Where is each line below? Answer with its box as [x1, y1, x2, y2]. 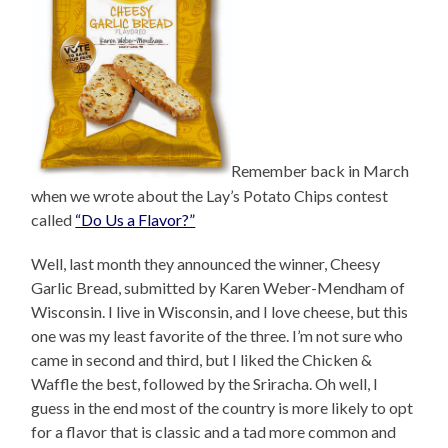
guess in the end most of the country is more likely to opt [31, 397, 414, 417]
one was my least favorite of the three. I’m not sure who [31, 325, 404, 345]
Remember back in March [231, 161, 410, 181]
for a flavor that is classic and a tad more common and [31, 421, 397, 441]
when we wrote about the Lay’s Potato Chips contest [31, 185, 389, 205]
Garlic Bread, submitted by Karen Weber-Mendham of [31, 277, 406, 297]
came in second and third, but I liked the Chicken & [31, 349, 373, 369]
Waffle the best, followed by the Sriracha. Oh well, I [31, 373, 379, 393]
